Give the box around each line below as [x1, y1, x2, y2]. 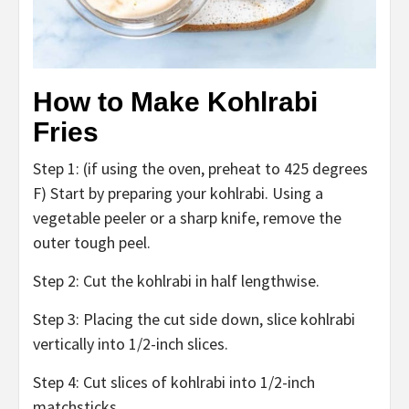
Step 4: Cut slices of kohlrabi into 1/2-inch [33, 372, 315, 393]
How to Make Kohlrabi [33, 87, 318, 118]
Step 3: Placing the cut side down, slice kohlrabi [33, 309, 355, 330]
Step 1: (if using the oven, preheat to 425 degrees [33, 158, 368, 180]
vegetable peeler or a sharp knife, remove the [33, 207, 341, 229]
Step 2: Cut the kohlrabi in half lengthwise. [33, 270, 323, 292]
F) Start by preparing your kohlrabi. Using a [33, 183, 323, 204]
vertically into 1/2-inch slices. [33, 333, 228, 355]
